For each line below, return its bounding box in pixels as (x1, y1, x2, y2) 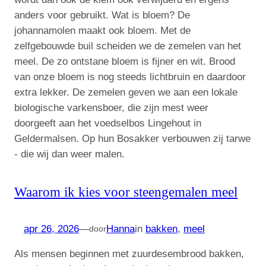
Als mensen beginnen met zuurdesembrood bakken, (14, 248, 244, 260)
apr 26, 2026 (24, 223, 79, 235)
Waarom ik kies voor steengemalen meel (14, 183, 237, 199)
